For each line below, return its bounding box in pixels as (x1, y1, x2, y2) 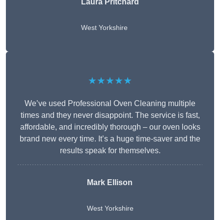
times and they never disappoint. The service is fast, (20, 111, 200, 120)
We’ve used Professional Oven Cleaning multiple (25, 99, 195, 108)
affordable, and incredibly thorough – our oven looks (20, 123, 200, 132)
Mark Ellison (86, 178, 133, 187)
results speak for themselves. (59, 146, 161, 155)
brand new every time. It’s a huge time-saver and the (20, 135, 200, 143)
